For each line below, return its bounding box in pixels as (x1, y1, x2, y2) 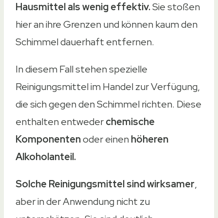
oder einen (83, 133, 131, 146)
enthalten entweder (16, 115, 106, 128)
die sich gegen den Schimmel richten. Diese (16, 98, 201, 111)
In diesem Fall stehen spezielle (16, 63, 147, 76)
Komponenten (16, 133, 83, 146)
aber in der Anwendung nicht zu (16, 195, 150, 208)
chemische (106, 115, 155, 128)
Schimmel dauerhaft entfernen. (16, 36, 154, 49)
